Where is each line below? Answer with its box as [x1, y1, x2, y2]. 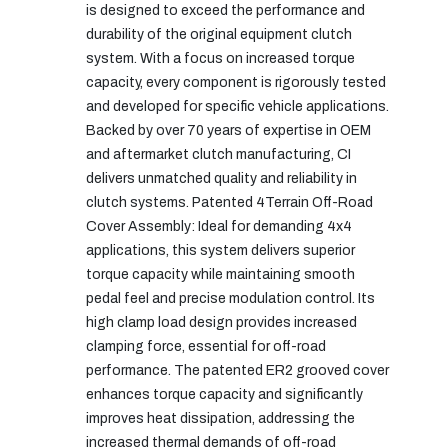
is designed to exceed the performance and [86, 2, 365, 18]
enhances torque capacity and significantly [86, 386, 363, 402]
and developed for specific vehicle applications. [86, 98, 389, 114]
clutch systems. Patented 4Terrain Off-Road [86, 194, 373, 210]
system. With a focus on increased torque [86, 50, 355, 66]
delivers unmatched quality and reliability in [86, 170, 357, 186]
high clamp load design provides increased [86, 314, 357, 330]
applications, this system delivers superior [86, 242, 355, 258]
